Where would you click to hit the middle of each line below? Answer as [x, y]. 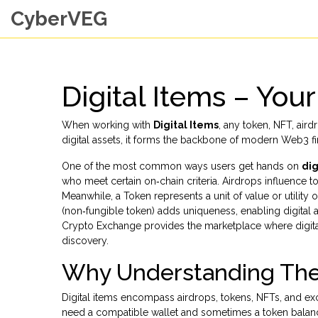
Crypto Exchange [102, 226]
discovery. [85, 241]
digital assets [91, 140]
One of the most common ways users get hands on [182, 166]
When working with [108, 125]
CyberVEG [59, 19]
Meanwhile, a [93, 196]
